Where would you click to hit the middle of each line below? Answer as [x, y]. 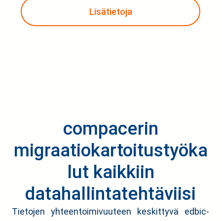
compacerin [110, 129]
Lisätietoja [110, 11]
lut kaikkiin [110, 172]
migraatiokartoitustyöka [110, 150]
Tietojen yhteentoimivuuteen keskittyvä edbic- [110, 212]
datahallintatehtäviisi [110, 194]
